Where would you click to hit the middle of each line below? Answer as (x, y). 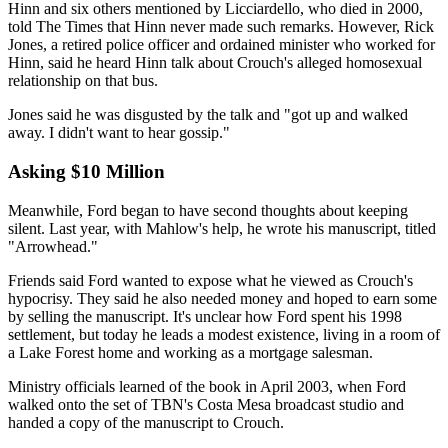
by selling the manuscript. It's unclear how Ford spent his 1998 (205, 316)
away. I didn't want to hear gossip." (119, 133)
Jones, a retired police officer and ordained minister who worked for (221, 45)
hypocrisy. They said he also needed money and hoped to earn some (222, 298)
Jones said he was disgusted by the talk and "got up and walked (208, 115)
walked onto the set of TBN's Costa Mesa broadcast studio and (206, 404)
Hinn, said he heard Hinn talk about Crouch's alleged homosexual (215, 63)
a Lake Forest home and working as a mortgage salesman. (190, 352)
